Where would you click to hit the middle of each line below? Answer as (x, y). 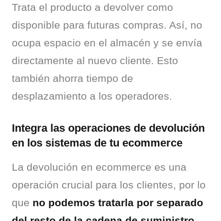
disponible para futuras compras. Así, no (107, 25)
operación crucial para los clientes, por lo (109, 185)
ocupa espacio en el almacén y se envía (107, 43)
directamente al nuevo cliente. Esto (95, 60)
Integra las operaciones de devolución (108, 128)
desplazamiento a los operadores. (92, 96)
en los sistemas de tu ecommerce (97, 143)
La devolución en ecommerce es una (99, 167)
